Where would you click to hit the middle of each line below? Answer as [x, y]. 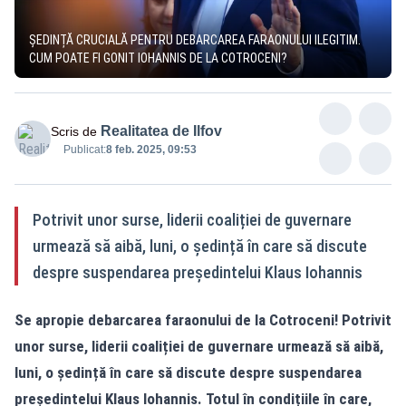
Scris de [74, 131]
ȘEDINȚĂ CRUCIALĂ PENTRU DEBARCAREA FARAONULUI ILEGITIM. [195, 39]
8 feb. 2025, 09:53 [151, 149]
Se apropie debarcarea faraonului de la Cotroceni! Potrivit [203, 319]
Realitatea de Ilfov [161, 130]
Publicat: [85, 149]
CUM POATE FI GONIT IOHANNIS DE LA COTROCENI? [158, 58]
